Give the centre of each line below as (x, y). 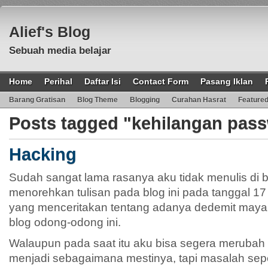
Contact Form (161, 81)
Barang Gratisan (37, 100)
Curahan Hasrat (199, 100)
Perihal (58, 81)
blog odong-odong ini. (65, 222)
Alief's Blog (50, 32)
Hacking (43, 154)
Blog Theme (98, 100)
